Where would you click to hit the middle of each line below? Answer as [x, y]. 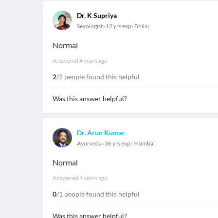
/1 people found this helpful [98, 194]
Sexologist [90, 26]
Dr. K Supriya [97, 15]
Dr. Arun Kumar [101, 133]
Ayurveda [89, 143]
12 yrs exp [118, 26]
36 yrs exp [118, 143]
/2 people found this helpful [98, 77]
